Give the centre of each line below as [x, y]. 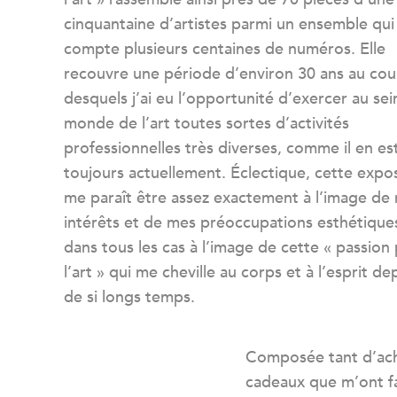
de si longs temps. [129, 297]
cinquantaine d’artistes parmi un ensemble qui [229, 24]
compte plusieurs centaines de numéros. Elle [225, 49]
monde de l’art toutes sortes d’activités [206, 124]
